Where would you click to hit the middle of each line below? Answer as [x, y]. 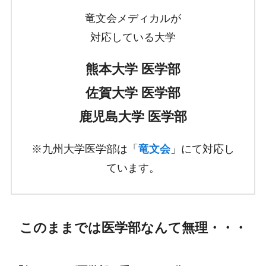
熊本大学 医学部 [133, 69]
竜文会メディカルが [133, 19]
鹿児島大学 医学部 [133, 117]
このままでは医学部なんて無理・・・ [133, 227]
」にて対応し [202, 149]
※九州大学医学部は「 [85, 149]
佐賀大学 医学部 [133, 93]
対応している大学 [133, 38]
